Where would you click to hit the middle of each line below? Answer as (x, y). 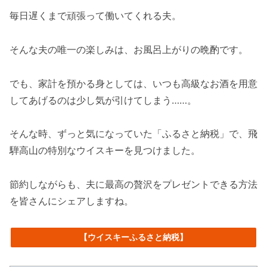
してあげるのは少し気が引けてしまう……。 (103, 100)
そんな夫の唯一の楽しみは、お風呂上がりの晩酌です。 (129, 49)
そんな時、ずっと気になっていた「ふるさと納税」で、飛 (133, 134)
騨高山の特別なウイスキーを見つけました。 (105, 150)
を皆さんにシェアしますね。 (72, 201)
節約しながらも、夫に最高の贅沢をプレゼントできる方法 (133, 184)
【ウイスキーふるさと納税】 (133, 237)
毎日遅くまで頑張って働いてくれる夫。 (95, 15)
